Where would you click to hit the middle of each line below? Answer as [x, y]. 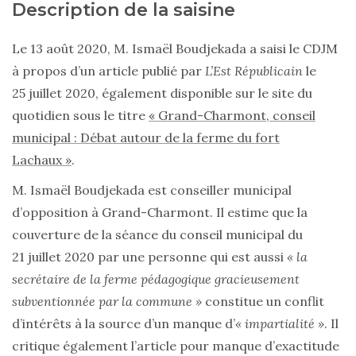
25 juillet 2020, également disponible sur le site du [162, 93]
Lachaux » [42, 160]
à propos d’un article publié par [108, 71]
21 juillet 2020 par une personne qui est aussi [149, 257]
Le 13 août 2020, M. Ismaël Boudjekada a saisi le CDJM [175, 49]
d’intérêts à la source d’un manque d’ [124, 324]
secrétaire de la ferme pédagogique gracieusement [156, 279]
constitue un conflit [263, 302]
